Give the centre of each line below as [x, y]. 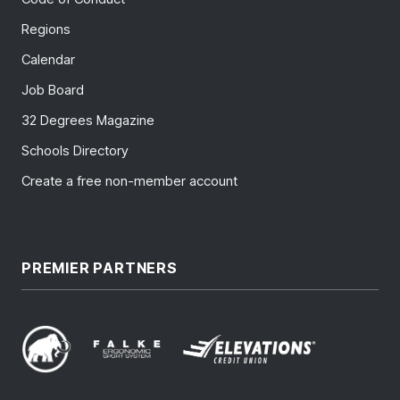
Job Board [53, 90]
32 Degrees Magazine [88, 121]
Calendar [48, 60]
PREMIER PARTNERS [100, 268]
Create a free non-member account [129, 181]
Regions [46, 29]
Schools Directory [75, 151]
